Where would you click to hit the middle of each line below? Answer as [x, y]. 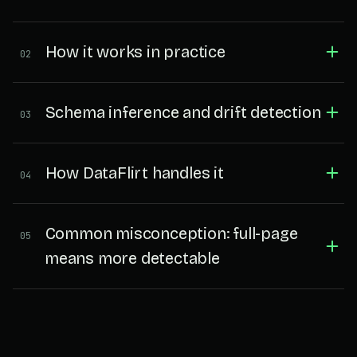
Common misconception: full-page [171, 233]
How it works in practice [135, 51]
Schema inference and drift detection [183, 112]
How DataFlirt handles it [134, 173]
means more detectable [132, 258]
